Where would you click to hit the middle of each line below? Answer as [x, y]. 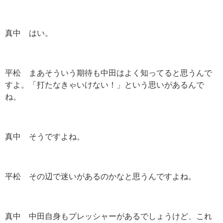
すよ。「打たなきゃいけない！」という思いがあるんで [105, 85]
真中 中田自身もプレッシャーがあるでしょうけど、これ [109, 216]
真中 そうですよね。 [45, 137]
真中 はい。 [29, 33]
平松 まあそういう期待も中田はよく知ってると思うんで [109, 73]
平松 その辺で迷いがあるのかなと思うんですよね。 [101, 176]
